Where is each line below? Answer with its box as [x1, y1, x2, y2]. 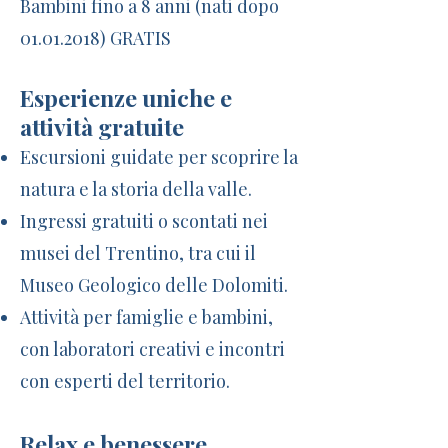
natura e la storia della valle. [20, 177, 252, 201]
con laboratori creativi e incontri [20, 337, 285, 361]
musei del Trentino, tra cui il [20, 241, 256, 265]
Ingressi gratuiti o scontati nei [20, 209, 268, 233]
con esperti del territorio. [20, 369, 230, 393]
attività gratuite [20, 111, 184, 142]
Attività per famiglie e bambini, [20, 305, 273, 329]
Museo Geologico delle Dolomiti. [20, 273, 288, 297]
